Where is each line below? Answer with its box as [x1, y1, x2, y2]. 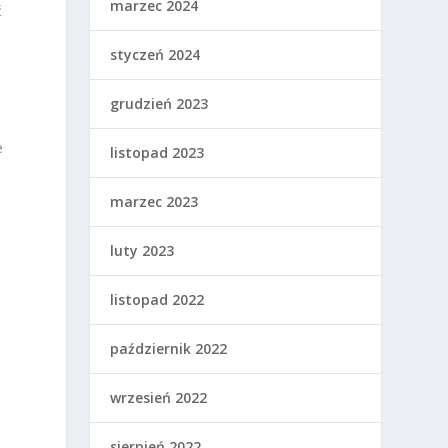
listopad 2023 [110, 143, 205, 162]
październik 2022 [110, 339, 228, 358]
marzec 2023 [110, 192, 199, 211]
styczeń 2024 [110, 45, 201, 64]
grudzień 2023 [110, 94, 209, 113]
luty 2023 [110, 241, 175, 260]
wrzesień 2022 [110, 388, 208, 407]
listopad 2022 [110, 290, 205, 309]
